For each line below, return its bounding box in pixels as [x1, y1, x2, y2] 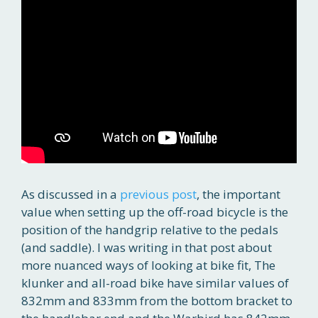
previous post [120, 186, 197, 203]
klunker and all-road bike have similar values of [21, 275, 289, 292]
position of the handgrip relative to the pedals [21, 221, 278, 238]
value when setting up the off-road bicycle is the [21, 204, 288, 221]
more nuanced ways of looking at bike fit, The [21, 257, 275, 274]
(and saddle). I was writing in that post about [21, 239, 272, 256]
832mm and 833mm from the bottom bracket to [21, 292, 292, 309]
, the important [197, 186, 280, 203]
